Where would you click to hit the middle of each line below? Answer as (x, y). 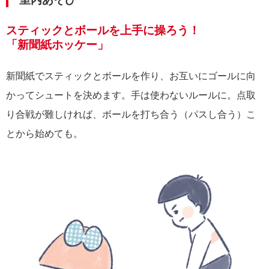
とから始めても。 (44, 134)
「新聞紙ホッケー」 (57, 45)
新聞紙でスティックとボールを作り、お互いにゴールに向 (131, 76)
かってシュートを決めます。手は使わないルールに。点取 (131, 95)
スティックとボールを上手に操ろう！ (103, 31)
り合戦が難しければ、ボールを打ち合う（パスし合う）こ (131, 115)
